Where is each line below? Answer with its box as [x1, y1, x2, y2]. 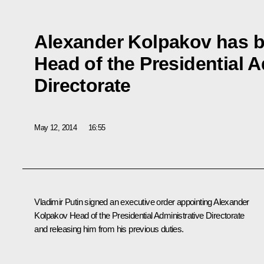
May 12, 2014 [34, 123, 77, 132]
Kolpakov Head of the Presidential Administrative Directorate [34, 210, 245, 221]
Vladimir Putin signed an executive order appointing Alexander [34, 197, 249, 207]
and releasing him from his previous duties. [34, 224, 184, 235]
